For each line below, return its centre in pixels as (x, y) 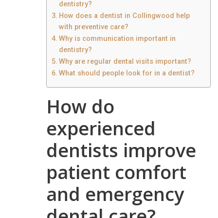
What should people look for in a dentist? (127, 73)
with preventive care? (93, 27)
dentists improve (121, 150)
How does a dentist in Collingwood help (124, 16)
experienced (101, 128)
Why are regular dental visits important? (125, 61)
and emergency (115, 193)
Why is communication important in (117, 38)
